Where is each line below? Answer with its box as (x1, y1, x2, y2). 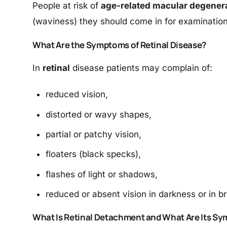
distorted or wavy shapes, (45, 109, 152, 120)
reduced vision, (45, 89, 108, 100)
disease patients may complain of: (70, 63, 212, 73)
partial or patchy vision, (45, 129, 141, 140)
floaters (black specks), (45, 149, 141, 160)
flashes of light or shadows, (45, 169, 158, 179)
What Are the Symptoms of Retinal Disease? (32, 39, 207, 51)
